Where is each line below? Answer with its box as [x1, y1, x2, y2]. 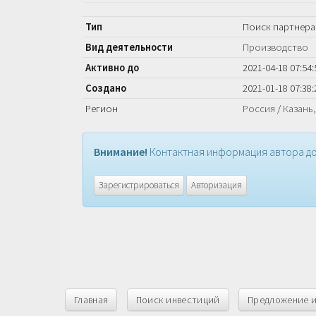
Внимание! [94, 145, 147, 159]
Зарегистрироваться [99, 179, 179, 192]
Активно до [85, 61, 139, 75]
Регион [85, 102, 118, 116]
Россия [243, 102, 275, 116]
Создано [85, 82, 126, 95]
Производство [243, 41, 308, 54]
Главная [74, 293, 109, 307]
